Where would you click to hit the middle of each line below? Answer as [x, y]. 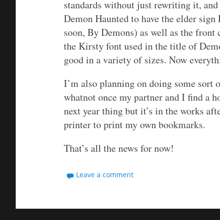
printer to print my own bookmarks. [135, 125]
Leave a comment [105, 175]
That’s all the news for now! [119, 148]
